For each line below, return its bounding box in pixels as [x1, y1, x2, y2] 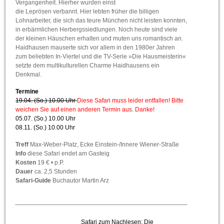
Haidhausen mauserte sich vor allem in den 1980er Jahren [15, 43, 175, 51]
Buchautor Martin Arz [51, 176, 109, 184]
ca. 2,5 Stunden [33, 167, 77, 175]
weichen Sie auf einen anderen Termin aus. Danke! [15, 105, 155, 113]
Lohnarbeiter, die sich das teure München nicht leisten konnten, [15, 16, 187, 24]
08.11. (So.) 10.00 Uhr [15, 123, 75, 131]
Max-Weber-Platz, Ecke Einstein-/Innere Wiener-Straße [28, 140, 179, 148]
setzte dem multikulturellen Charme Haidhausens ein [15, 61, 160, 69]
